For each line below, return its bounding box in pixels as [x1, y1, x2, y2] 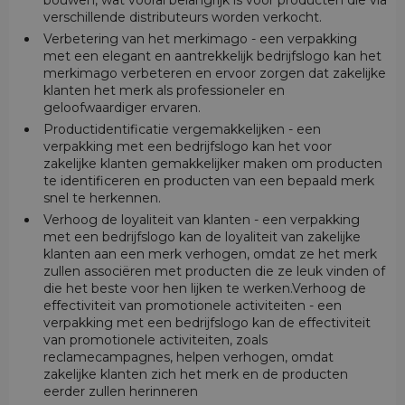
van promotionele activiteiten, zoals [42, 331, 268, 348]
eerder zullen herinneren [42, 382, 198, 400]
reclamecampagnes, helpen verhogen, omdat [42, 348, 334, 365]
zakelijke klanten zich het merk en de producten [42, 365, 348, 382]
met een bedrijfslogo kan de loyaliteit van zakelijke [42, 228, 361, 245]
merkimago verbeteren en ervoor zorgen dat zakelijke [42, 64, 386, 81]
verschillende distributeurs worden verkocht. [42, 8, 322, 25]
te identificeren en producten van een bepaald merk [42, 172, 374, 189]
